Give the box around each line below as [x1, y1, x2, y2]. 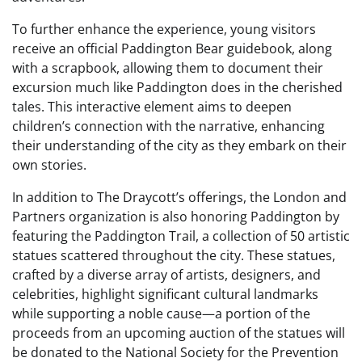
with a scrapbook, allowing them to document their [12, 59, 323, 77]
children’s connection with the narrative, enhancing [12, 117, 325, 135]
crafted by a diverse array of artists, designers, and [12, 266, 321, 284]
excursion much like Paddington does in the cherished [12, 78, 343, 96]
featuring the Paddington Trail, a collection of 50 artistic [12, 227, 350, 245]
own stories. [12, 156, 86, 174]
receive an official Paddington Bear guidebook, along [12, 40, 332, 57]
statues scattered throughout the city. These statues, [12, 246, 335, 264]
